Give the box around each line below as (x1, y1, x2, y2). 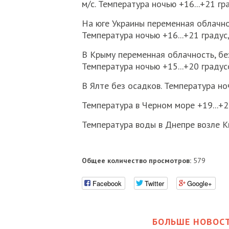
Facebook (92, 178, 122, 188)
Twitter (144, 178, 164, 188)
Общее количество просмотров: (81, 156, 191, 165)
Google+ (187, 178, 212, 188)
